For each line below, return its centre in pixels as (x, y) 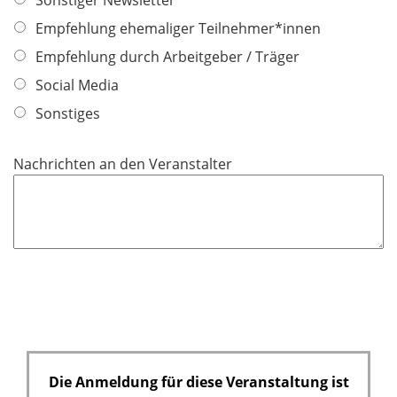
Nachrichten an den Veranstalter (123, 164)
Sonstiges (68, 114)
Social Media (77, 86)
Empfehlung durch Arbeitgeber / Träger (167, 57)
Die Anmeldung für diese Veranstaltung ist (198, 382)
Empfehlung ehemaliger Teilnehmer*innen (178, 29)
